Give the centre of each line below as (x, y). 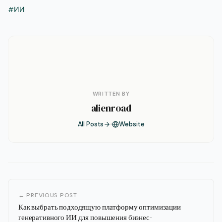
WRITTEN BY (111, 94)
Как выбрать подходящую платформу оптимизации (100, 207)
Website (132, 124)
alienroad (111, 108)
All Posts (91, 124)
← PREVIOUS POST (48, 195)
